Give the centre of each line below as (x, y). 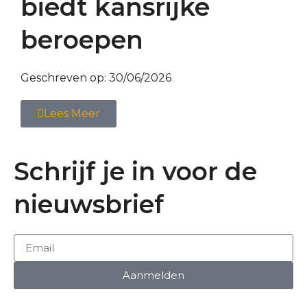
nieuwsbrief (89, 204)
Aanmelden (153, 275)
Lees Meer (72, 113)
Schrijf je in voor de (135, 171)
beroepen (82, 39)
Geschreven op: (65, 77)
